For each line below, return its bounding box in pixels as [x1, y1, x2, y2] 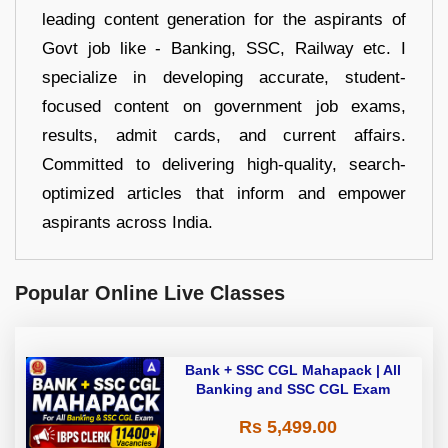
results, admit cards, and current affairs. [42, 126, 406, 146]
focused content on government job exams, [42, 97, 406, 117]
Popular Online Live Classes [15, 282, 285, 305]
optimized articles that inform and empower [42, 184, 406, 204]
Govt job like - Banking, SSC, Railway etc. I [42, 39, 406, 59]
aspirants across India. [42, 213, 213, 233]
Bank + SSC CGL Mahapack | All [185, 362, 376, 379]
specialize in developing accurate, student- [42, 68, 406, 88]
